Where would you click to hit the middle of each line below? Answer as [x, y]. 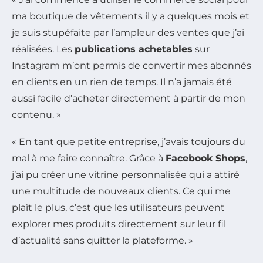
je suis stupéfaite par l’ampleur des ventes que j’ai [128, 33]
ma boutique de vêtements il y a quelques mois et [131, 16]
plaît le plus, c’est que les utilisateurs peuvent [118, 208]
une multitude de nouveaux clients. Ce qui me [121, 191]
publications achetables [134, 49]
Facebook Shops [205, 159]
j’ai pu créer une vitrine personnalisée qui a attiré [126, 175]
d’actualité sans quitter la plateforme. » [102, 241]
